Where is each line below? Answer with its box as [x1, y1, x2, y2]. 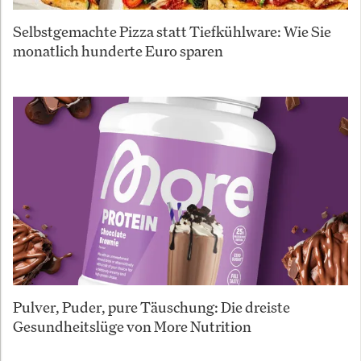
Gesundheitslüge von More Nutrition [13, 316, 251, 336]
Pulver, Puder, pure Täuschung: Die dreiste [13, 297, 290, 317]
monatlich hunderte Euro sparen [13, 40, 223, 60]
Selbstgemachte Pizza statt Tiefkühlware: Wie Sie [13, 21, 331, 41]
